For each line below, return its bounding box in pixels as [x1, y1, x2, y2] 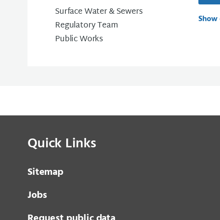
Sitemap [27, 165, 63, 180]
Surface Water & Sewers [55, 5, 143, 19]
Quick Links [27, 133, 97, 155]
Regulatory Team [55, 19, 118, 33]
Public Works [55, 32, 104, 47]
